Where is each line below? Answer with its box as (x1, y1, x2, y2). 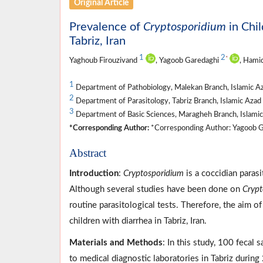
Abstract (69, 146, 106, 159)
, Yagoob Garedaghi (156, 56, 221, 64)
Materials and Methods (69, 238, 163, 247)
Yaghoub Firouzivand (69, 56, 139, 64)
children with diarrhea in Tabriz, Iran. (69, 216, 207, 225)
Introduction (69, 168, 119, 178)
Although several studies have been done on (69, 184, 242, 194)
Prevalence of (69, 21, 143, 33)
